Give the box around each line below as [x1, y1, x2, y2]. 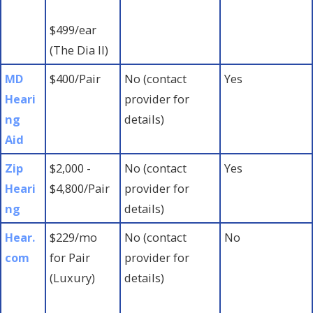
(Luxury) [50, 269, 96, 286]
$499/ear [50, 21, 97, 38]
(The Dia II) [50, 41, 109, 58]
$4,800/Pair [50, 180, 110, 196]
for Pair [50, 249, 91, 265]
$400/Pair [50, 70, 101, 87]
